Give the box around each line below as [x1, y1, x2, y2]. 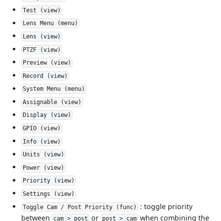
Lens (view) [23, 33, 61, 40]
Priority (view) [23, 177, 75, 184]
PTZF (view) [23, 46, 61, 53]
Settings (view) [23, 190, 75, 197]
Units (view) [23, 151, 65, 158]
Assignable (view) [23, 98, 82, 106]
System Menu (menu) [23, 85, 85, 93]
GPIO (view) [23, 124, 61, 132]
